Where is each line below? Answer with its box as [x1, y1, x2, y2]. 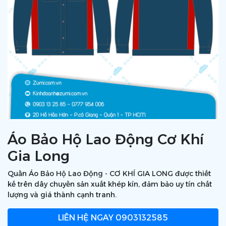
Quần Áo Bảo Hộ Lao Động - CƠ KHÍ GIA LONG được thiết [8, 169, 211, 178]
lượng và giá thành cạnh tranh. [8, 190, 117, 199]
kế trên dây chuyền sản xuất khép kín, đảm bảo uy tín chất [8, 180, 212, 189]
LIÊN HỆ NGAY [58, 213, 114, 222]
